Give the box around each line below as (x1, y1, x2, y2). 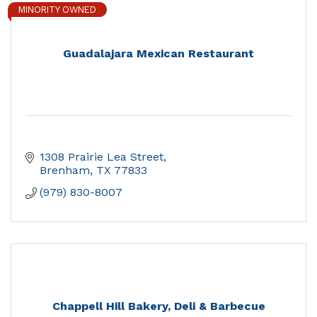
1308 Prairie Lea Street (40, 150, 163, 164)
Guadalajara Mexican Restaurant (63, 47, 254, 61)
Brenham (40, 163, 90, 178)
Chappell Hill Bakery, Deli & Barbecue (52, 299, 265, 313)
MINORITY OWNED (18, 4, 96, 16)
